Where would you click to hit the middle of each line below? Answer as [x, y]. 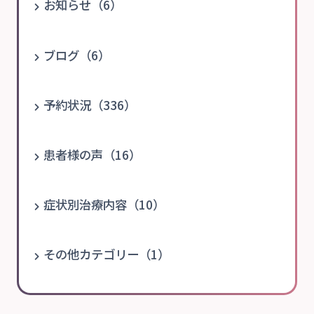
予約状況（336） [90, 104]
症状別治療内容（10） [104, 205]
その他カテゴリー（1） [107, 254]
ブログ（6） [77, 55]
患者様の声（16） [93, 154]
